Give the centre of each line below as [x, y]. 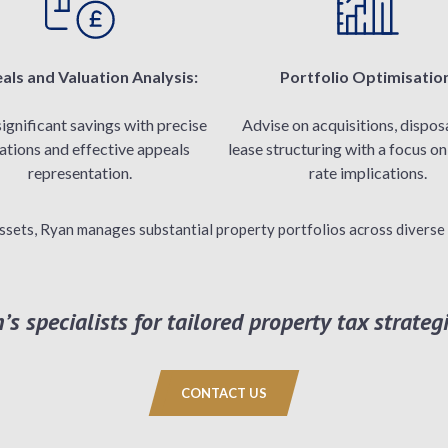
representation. [80, 172]
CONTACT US [224, 393]
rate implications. [368, 172]
